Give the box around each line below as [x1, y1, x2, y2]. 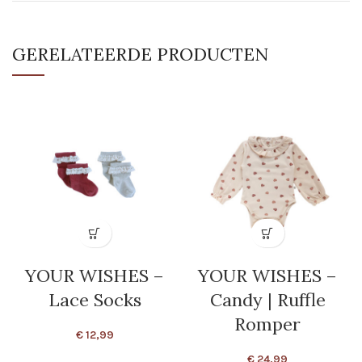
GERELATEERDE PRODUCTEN [12, 43, 268, 66]
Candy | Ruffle [209, 288, 326, 312]
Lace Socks [48, 288, 141, 312]
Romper [234, 313, 301, 336]
